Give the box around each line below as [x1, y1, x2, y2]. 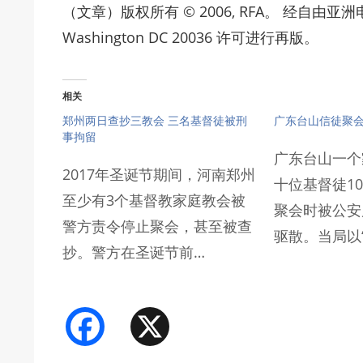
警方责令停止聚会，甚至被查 [62, 216, 252, 236]
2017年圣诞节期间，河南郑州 [62, 164, 255, 184]
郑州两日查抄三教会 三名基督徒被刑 [62, 112, 247, 128]
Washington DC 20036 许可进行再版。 [62, 27, 318, 47]
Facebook [105, 310, 163, 328]
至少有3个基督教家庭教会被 [62, 190, 246, 210]
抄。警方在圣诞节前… [62, 241, 205, 262]
